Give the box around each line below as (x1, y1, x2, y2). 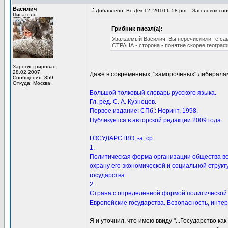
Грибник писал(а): (111, 25, 163, 32)
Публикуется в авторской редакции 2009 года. (90, 117, 222, 124)
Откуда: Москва (13, 80, 50, 86)
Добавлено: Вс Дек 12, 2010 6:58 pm (96, 8, 186, 13)
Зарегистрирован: (13, 64, 58, 69)
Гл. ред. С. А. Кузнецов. (90, 98, 156, 105)
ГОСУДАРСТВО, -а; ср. (90, 135, 154, 142)
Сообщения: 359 (13, 75, 53, 80)
